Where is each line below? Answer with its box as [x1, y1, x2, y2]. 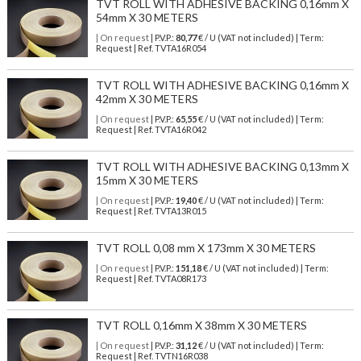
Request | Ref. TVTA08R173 [95, 273, 206, 284]
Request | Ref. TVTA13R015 [95, 205, 206, 217]
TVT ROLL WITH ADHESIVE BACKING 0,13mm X [95, 160, 349, 174]
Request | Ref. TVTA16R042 [95, 124, 206, 135]
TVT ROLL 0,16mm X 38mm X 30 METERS [95, 318, 307, 333]
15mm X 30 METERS [95, 173, 198, 188]
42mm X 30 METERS [95, 92, 198, 106]
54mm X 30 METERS [95, 10, 198, 25]
